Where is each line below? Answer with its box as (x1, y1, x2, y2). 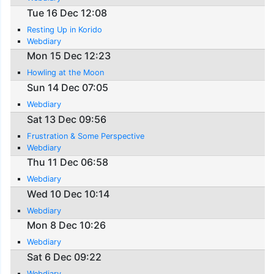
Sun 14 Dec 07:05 (27, 81, 109, 94)
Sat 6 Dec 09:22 (27, 250, 102, 263)
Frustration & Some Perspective (27, 131, 145, 141)
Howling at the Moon (27, 68, 105, 78)
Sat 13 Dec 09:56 (27, 113, 107, 125)
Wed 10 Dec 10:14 (27, 187, 110, 200)
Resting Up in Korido (27, 24, 103, 34)
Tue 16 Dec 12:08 (27, 6, 108, 19)
